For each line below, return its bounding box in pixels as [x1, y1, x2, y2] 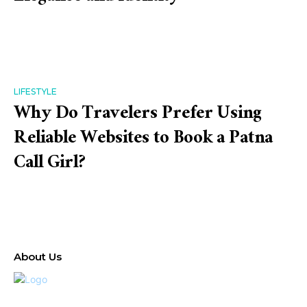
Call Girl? [14, 147, 86, 182]
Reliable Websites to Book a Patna [14, 122, 273, 158]
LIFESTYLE [14, 86, 57, 97]
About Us [14, 250, 62, 263]
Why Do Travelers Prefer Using [14, 97, 262, 133]
